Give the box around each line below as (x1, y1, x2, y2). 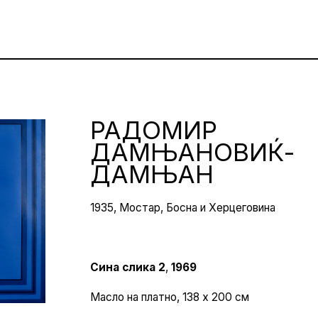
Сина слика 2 (89, 260, 165, 274)
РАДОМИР (89, 114, 217, 145)
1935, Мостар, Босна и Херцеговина (89, 200, 275, 214)
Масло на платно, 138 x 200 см (89, 290, 249, 304)
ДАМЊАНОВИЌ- (89, 136, 295, 167)
